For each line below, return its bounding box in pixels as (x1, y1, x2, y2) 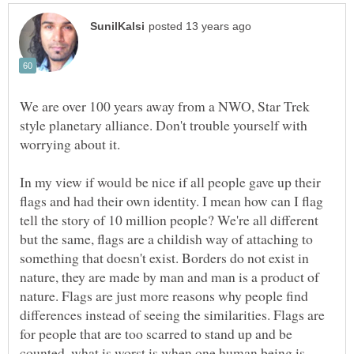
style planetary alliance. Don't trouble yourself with (20, 115, 307, 134)
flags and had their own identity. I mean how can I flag (20, 190, 323, 210)
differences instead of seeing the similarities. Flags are (20, 304, 325, 324)
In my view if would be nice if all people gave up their (20, 171, 321, 191)
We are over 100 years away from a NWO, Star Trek (20, 96, 310, 115)
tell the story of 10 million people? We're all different (20, 209, 318, 229)
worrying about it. (20, 134, 120, 153)
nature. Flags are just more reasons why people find (20, 285, 308, 305)
